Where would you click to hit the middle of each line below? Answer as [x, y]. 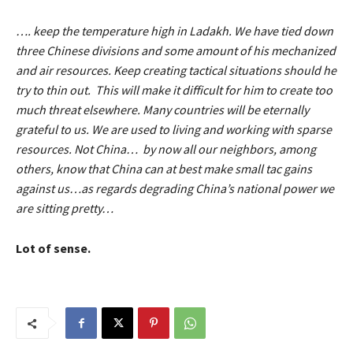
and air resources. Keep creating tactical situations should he [176, 71]
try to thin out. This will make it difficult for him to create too [174, 90]
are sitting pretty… [65, 208]
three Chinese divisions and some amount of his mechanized [176, 51]
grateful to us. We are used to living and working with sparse [174, 130]
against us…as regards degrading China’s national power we [175, 189]
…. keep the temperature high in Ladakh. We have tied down [175, 31]
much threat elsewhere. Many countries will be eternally [162, 110]
